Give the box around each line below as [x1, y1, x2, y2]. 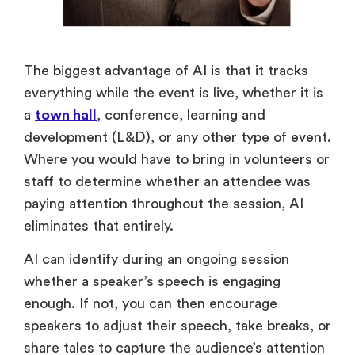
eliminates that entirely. [24, 218, 181, 233]
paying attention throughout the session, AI [24, 196, 303, 211]
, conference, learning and [97, 107, 265, 122]
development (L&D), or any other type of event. [24, 129, 331, 144]
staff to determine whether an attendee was [24, 174, 311, 189]
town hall [35, 107, 97, 122]
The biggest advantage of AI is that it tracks [24, 63, 308, 78]
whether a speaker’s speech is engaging [24, 274, 281, 289]
